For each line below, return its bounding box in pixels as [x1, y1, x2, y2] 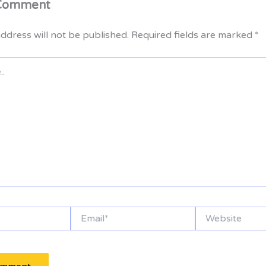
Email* [70, 207, 95, 217]
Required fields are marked [131, 29, 255, 42]
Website [195, 207, 227, 217]
